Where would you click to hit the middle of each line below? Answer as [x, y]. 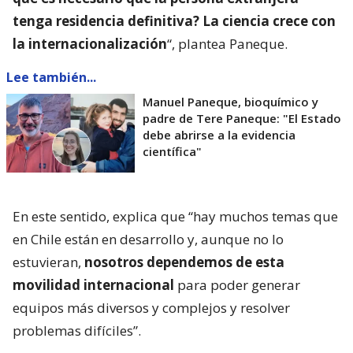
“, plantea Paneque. [227, 44]
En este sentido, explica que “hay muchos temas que [175, 217]
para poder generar [237, 285]
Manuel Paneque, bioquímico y [230, 102]
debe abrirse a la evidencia [219, 135]
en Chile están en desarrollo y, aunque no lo [148, 240]
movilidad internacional [93, 285]
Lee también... [51, 78]
